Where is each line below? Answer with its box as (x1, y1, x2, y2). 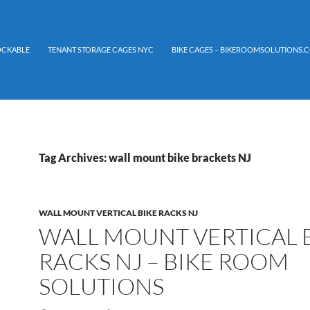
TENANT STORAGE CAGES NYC (48, 45, 154, 54)
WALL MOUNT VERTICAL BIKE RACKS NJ (39, 208, 198, 218)
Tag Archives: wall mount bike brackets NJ (39, 151, 251, 164)
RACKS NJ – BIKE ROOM (39, 247, 289, 275)
